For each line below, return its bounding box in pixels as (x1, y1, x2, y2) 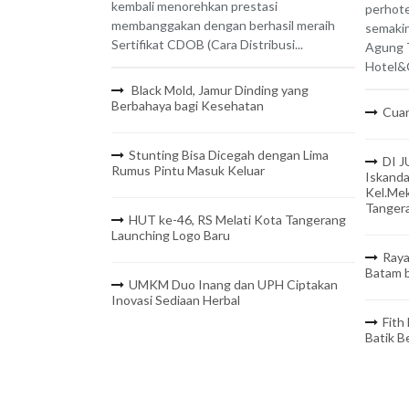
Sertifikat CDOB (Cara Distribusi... (111, 37, 303, 53)
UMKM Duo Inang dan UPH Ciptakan (129, 277, 338, 293)
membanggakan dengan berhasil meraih (111, 17, 335, 34)
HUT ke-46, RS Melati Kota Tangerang (129, 212, 346, 228)
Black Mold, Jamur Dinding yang (129, 82, 309, 99)
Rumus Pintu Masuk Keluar (111, 163, 265, 179)
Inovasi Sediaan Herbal (111, 292, 240, 309)
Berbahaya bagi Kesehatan (111, 98, 264, 114)
